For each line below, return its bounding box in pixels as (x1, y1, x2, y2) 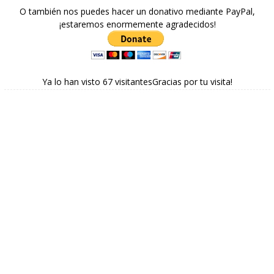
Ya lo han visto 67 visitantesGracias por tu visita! (42, 76, 233, 87)
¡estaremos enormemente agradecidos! (59, 18, 216, 30)
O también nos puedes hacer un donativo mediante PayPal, (20, 6, 256, 17)
